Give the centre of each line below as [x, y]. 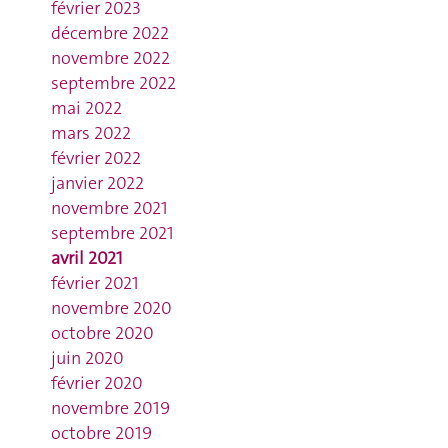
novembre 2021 [109, 208]
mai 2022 [86, 108]
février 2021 [94, 283]
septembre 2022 [113, 83]
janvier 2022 [97, 183]
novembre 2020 [111, 308]
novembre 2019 [110, 408]
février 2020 [96, 383]
